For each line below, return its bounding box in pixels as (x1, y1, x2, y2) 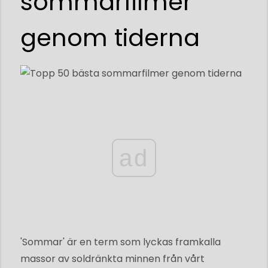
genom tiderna (20, 21, 200, 54)
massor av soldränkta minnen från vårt (20, 251, 205, 266)
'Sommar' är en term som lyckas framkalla (20, 234, 221, 249)
